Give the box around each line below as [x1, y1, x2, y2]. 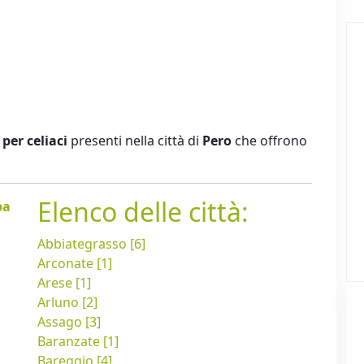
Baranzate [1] [37, 332, 119, 351]
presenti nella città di [67, 132, 202, 150]
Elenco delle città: [37, 194, 249, 230]
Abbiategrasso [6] [37, 235, 145, 253]
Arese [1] [37, 274, 91, 292]
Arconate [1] [37, 254, 112, 273]
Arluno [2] [37, 293, 97, 312]
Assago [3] [37, 313, 101, 331]
